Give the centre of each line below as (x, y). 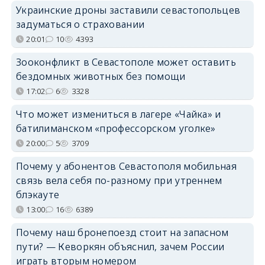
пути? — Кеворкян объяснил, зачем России (120, 246)
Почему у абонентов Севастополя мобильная (126, 166)
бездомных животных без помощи (101, 76)
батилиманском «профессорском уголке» (116, 128)
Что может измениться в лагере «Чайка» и (118, 114)
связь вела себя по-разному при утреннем (119, 180)
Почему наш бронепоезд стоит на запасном (122, 232)
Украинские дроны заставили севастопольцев (128, 10)
